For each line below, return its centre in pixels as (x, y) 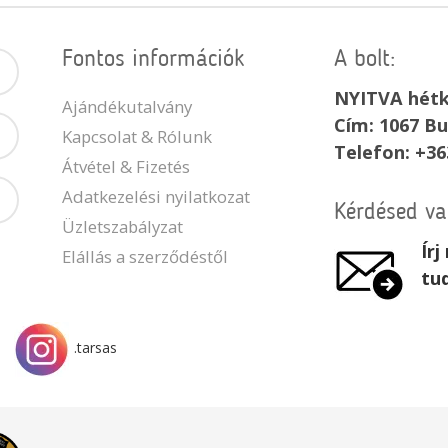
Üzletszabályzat (122, 226)
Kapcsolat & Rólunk (137, 136)
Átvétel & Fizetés (126, 166)
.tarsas (95, 348)
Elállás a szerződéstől (145, 256)
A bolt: (365, 60)
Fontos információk (153, 60)
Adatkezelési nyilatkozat (156, 196)
